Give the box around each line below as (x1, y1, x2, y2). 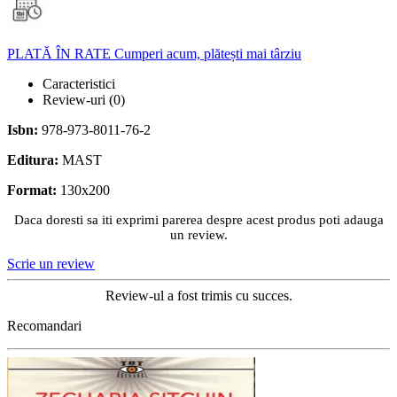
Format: (7, 182, 60, 198)
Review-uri (43, 91, 109, 107)
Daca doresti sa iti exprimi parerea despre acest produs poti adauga (13, 212, 384, 227)
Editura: (7, 152, 62, 167)
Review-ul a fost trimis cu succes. (105, 287, 292, 303)
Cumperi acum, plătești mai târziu (114, 45, 301, 61)
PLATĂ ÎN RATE (7, 45, 114, 61)
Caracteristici (43, 75, 115, 91)
